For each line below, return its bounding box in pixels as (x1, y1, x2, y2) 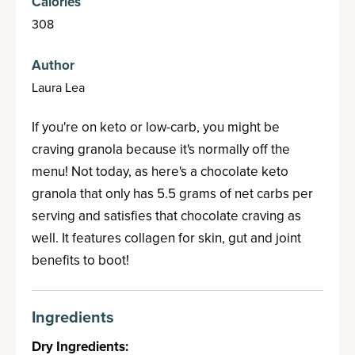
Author (32, 55, 74, 74)
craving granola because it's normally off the (32, 139, 290, 158)
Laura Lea (32, 78, 85, 96)
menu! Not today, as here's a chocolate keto (32, 162, 288, 181)
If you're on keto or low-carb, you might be (32, 117, 280, 136)
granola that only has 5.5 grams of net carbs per (32, 184, 313, 203)
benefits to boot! (32, 250, 129, 269)
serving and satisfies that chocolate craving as (32, 206, 301, 225)
